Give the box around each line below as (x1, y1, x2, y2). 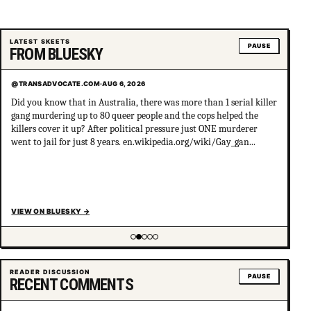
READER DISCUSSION (10, 267, 90, 276)
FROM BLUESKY (10, 44, 103, 64)
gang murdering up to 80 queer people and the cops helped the (11, 109, 259, 121)
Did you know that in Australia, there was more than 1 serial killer (11, 96, 278, 108)
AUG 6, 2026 (102, 80, 146, 88)
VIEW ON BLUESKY (11, 206, 83, 215)
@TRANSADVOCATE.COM (11, 80, 101, 88)
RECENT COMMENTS (10, 274, 133, 294)
